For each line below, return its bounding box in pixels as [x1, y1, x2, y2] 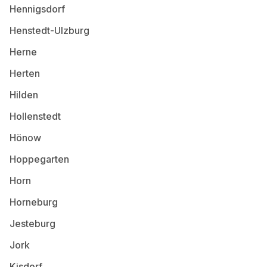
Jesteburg [10, 218, 55, 229]
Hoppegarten [10, 153, 69, 165]
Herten [10, 67, 40, 79]
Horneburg [10, 196, 58, 208]
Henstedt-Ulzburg [10, 24, 89, 36]
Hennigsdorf [10, 3, 65, 15]
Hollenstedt [10, 110, 61, 122]
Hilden [10, 89, 38, 101]
